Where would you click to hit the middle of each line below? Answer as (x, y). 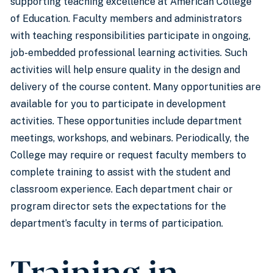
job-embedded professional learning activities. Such (129, 53)
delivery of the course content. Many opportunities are (136, 87)
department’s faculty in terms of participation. (118, 223)
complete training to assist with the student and (120, 172)
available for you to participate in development (118, 104)
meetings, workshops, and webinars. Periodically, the (130, 138)
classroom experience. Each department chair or (122, 189)
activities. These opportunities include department (126, 121)
